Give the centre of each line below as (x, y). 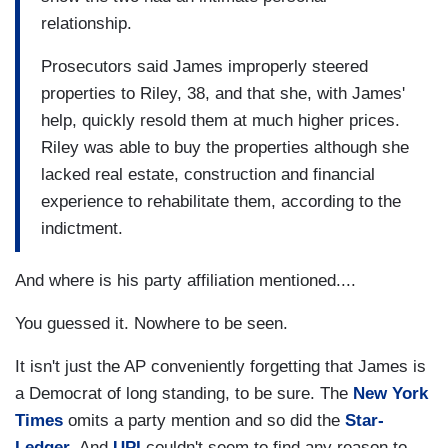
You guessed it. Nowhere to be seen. (151, 324)
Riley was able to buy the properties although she (225, 147)
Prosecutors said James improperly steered (204, 66)
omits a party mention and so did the (204, 421)
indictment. (82, 228)
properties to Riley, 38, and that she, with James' (223, 93)
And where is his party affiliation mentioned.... (185, 281)
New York (390, 394)
